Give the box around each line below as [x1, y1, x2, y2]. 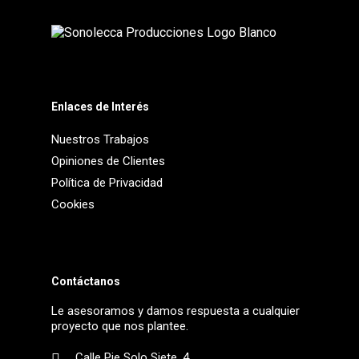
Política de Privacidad [51, 175, 163, 191]
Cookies [51, 197, 95, 212]
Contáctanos [51, 275, 120, 288]
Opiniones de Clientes [51, 154, 165, 169]
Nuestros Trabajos [51, 132, 149, 147]
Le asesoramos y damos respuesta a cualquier [51, 304, 300, 319]
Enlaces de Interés [51, 100, 149, 114]
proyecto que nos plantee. [51, 319, 188, 334]
